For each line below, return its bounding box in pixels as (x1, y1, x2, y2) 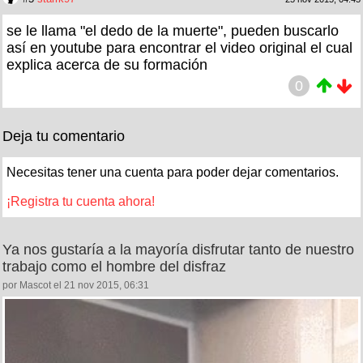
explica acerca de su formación (6, 56, 207, 73)
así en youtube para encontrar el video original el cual (6, 39, 352, 56)
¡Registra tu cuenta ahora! (6, 194, 155, 208)
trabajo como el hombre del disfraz (2, 258, 226, 275)
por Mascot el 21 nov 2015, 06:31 (2, 279, 149, 291)
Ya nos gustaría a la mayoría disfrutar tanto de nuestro (2, 241, 354, 258)
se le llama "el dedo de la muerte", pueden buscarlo (6, 22, 339, 39)
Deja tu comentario (2, 127, 125, 144)
